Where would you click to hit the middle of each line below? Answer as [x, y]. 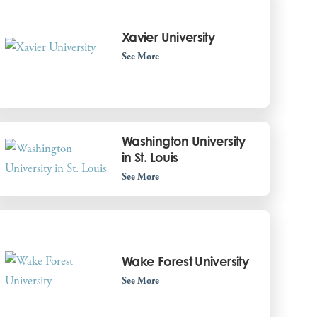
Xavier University [168, 36]
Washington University [183, 140]
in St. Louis [150, 157]
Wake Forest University [185, 261]
